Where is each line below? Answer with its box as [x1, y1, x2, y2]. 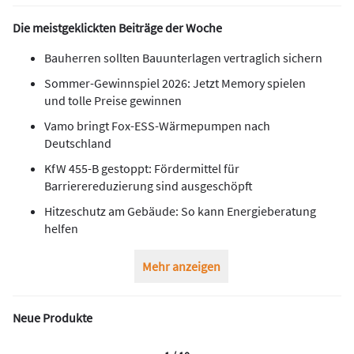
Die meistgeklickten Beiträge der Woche [13, 19, 222, 36]
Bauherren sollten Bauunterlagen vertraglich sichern [44, 49, 322, 66]
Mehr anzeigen [141, 258, 220, 274]
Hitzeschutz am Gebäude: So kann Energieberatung [44, 202, 316, 219]
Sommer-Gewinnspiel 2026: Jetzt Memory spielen [44, 74, 306, 91]
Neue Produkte [13, 309, 92, 326]
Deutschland [44, 134, 111, 151]
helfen [44, 220, 78, 236]
